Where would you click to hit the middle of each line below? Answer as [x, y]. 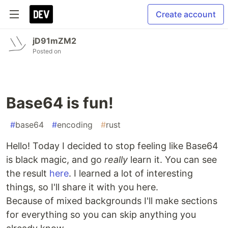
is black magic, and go [55, 160]
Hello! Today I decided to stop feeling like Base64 [112, 146]
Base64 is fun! [60, 103]
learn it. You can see [172, 160]
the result [28, 173]
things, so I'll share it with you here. [82, 187]
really [116, 160]
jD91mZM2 [54, 41]
